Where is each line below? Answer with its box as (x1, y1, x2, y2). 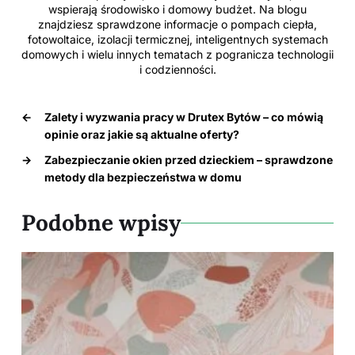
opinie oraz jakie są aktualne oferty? (44, 128, 239, 142)
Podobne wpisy (21, 208, 181, 238)
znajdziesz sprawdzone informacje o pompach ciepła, (38, 17, 317, 32)
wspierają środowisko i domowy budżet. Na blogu (48, 2, 307, 17)
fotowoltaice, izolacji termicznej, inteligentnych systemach (27, 32, 328, 47)
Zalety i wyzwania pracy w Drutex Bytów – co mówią (44, 110, 323, 124)
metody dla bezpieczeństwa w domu (44, 170, 242, 185)
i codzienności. (139, 63, 216, 77)
